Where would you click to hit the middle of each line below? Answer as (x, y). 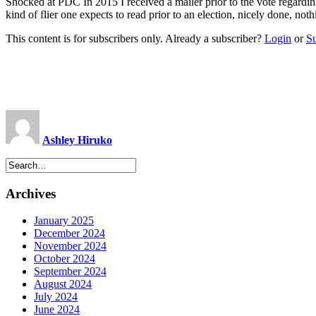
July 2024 (56, 297)
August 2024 (63, 284)
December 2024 (69, 233)
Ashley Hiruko (77, 140)
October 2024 (65, 259)
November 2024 (70, 246)
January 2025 (64, 221)
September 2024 (70, 272)
